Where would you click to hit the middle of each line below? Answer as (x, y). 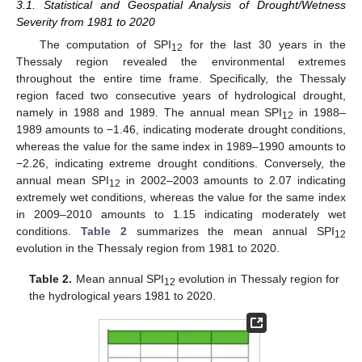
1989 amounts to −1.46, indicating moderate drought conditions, (181, 130)
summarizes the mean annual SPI (231, 232)
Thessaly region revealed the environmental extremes (181, 62)
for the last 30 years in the (264, 45)
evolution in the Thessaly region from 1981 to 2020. (148, 248)
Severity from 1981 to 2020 (86, 22)
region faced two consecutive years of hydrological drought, (181, 96)
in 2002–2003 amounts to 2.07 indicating (233, 181)
